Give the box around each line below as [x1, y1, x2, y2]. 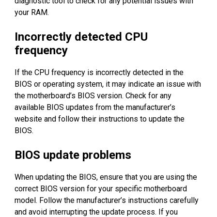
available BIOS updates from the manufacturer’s [15, 102, 175, 112]
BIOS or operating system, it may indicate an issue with [15, 79, 201, 89]
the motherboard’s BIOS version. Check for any [15, 91, 171, 100]
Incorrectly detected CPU [15, 30, 148, 44]
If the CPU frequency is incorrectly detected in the [15, 67, 184, 77]
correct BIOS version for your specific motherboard [15, 184, 187, 193]
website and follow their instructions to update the [15, 114, 185, 124]
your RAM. [15, 7, 49, 17]
